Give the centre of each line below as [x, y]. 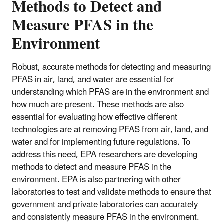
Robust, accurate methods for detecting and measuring [111, 67]
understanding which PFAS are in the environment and [110, 92]
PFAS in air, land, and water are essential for [93, 80]
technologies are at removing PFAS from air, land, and [110, 130]
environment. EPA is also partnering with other [96, 180]
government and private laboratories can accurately [105, 205]
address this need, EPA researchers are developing [105, 155]
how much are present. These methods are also [98, 105]
